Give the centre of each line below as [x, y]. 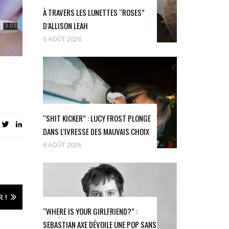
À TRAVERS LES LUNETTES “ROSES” [94, 13]
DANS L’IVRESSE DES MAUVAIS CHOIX [96, 132]
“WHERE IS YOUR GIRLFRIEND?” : [90, 211]
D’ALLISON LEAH [65, 26]
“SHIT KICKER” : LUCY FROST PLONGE [97, 118]
